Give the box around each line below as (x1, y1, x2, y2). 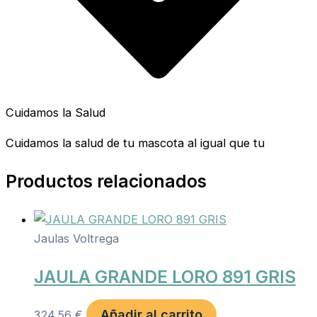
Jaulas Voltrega (34, 231, 119, 246)
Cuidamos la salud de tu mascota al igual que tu (6, 135, 265, 150)
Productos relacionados (6, 171, 207, 192)
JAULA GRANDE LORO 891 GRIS (34, 266, 296, 288)
